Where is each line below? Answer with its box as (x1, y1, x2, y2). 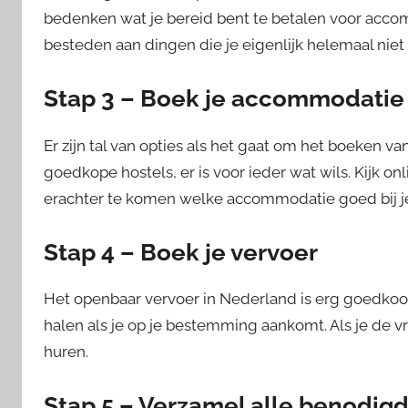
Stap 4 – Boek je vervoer (44, 238, 318, 266)
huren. (44, 342, 88, 362)
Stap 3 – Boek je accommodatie (44, 85, 404, 113)
